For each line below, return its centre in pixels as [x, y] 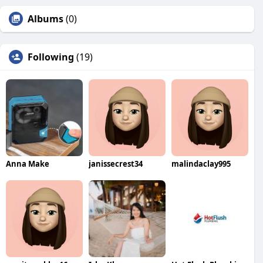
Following [51, 57]
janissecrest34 [115, 163]
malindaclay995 [201, 163]
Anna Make [28, 163]
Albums [45, 19]
